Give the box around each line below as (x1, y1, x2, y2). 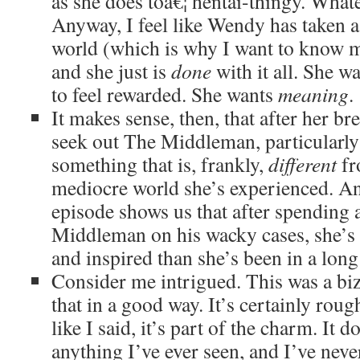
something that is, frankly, (51, 150, 268, 178)
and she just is (51, 57, 171, 84)
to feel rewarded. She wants (51, 80, 278, 108)
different (268, 150, 337, 178)
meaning (278, 80, 349, 108)
